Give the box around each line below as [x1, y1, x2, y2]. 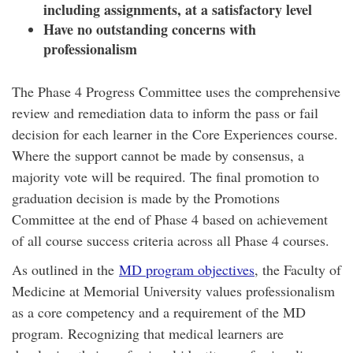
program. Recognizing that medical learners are [12, 324, 284, 343]
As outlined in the [12, 260, 119, 279]
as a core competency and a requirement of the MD [12, 303, 306, 321]
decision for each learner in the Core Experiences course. [12, 124, 338, 143]
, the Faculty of [255, 260, 341, 279]
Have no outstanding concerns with [43, 19, 256, 39]
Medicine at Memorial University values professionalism [12, 281, 335, 300]
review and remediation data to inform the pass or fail [12, 103, 318, 122]
